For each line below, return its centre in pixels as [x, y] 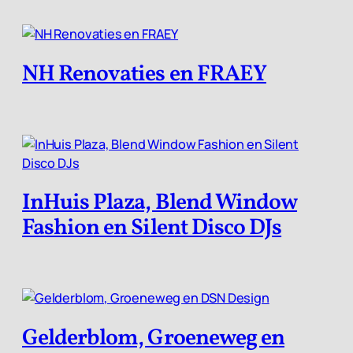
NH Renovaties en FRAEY [144, 74]
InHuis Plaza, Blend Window [160, 204]
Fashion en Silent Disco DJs [152, 229]
